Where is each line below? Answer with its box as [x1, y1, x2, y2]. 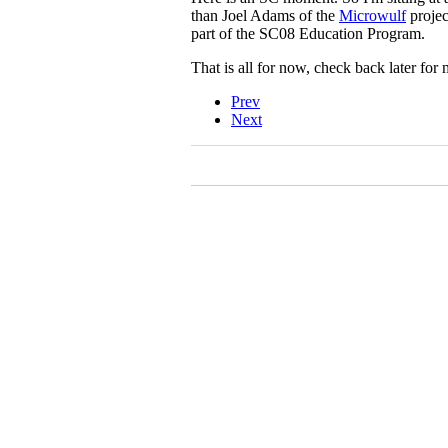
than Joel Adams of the [191, 6, 339, 24]
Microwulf [339, 6, 406, 24]
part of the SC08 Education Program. [191, 24, 425, 42]
